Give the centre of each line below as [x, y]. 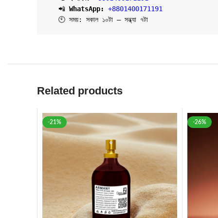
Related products [80, 91]
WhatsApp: [89, 9]
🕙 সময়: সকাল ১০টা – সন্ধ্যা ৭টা [103, 19]
